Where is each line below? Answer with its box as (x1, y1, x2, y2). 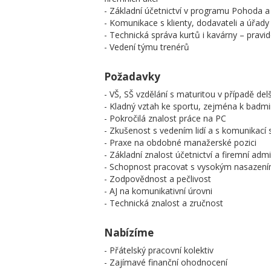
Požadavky (104, 70, 160, 83)
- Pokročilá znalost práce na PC (104, 113, 226, 124)
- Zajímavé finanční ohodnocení (104, 256, 227, 268)
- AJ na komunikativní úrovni (104, 185, 212, 197)
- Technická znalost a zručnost (104, 197, 223, 209)
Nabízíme (104, 226, 154, 240)
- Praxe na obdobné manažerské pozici (104, 137, 256, 148)
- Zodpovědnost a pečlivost (104, 173, 211, 184)
